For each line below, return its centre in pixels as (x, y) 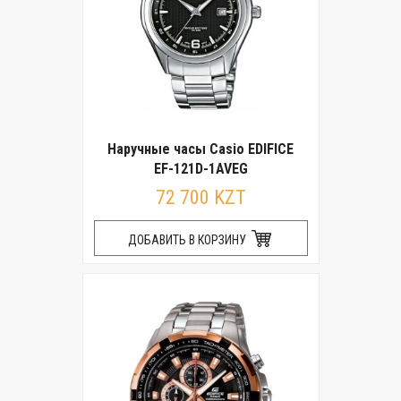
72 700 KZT (200, 197)
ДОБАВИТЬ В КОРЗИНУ (188, 240)
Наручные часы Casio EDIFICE (200, 149)
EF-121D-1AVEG (200, 169)
